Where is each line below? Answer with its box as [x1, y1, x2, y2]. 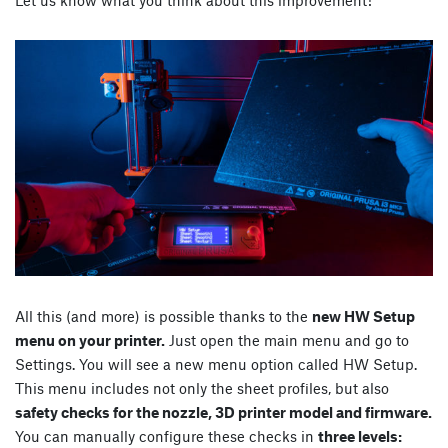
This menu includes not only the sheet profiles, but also [15, 378, 389, 397]
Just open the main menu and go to [165, 330, 409, 349]
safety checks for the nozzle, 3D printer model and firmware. [15, 402, 432, 421]
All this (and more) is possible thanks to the [15, 306, 312, 325]
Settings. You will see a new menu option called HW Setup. [15, 354, 417, 373]
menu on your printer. [15, 330, 165, 349]
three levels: [318, 426, 402, 445]
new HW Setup [312, 306, 415, 325]
